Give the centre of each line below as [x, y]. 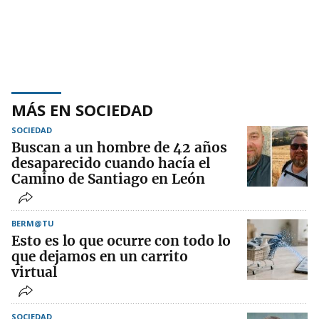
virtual [34, 272]
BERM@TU [33, 224]
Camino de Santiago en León [108, 179]
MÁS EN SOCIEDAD [82, 110]
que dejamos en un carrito [100, 257]
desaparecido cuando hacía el [111, 163]
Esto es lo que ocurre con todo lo [121, 241]
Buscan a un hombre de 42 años [119, 148]
